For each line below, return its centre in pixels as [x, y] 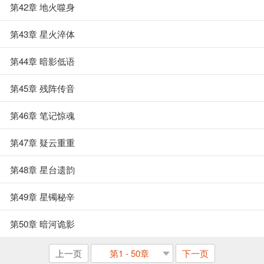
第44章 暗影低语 [42, 61]
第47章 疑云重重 [42, 142]
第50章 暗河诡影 [42, 224]
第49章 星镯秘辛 [42, 197]
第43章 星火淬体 [42, 34]
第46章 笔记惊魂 [42, 115]
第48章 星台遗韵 [42, 169]
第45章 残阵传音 [42, 88]
